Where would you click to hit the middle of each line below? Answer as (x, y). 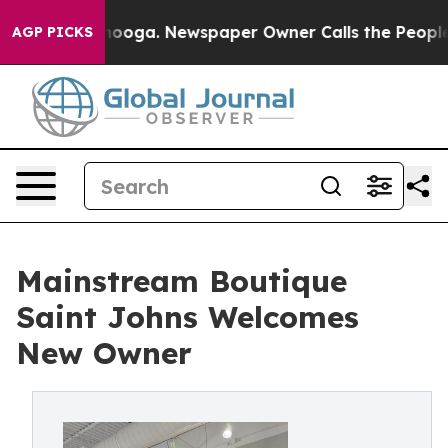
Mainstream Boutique (181, 281)
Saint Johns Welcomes (187, 317)
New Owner (104, 353)
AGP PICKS (52, 32)
